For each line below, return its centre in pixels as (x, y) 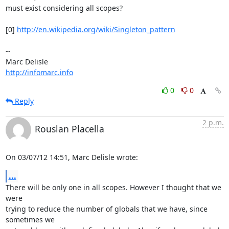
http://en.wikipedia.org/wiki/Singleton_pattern (96, 29)
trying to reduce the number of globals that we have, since (106, 209)
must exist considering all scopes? (64, 8)
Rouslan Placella (69, 129)
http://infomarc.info (39, 72)
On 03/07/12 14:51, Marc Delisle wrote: (72, 157)
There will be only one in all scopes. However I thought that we (113, 187)
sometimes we (31, 219)
